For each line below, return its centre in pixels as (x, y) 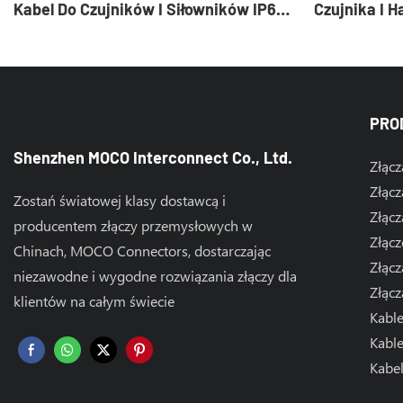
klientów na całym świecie (94, 301)
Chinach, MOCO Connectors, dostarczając (142, 251)
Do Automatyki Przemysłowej (118, 33)
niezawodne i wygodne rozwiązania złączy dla (155, 276)
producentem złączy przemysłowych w (133, 226)
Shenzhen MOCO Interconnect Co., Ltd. (153, 158)
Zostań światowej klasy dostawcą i (120, 201)
